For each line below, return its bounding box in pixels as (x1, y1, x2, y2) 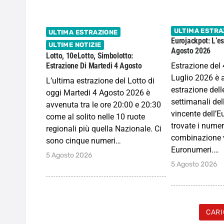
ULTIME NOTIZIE (48, 41, 101, 49)
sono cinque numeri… (46, 136, 121, 146)
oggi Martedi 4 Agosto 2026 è (46, 88, 150, 98)
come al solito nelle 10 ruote (46, 112, 145, 122)
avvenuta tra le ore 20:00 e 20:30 (46, 100, 161, 110)
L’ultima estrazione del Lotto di (46, 76, 154, 86)
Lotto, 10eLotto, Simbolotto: (46, 51, 133, 61)
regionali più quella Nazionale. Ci (46, 124, 161, 134)
